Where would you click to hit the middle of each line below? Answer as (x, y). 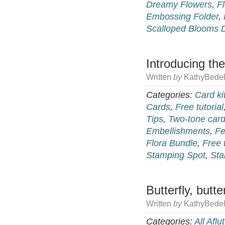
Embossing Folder (182, 17)
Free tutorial (199, 107)
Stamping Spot (176, 155)
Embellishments (178, 131)
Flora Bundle (172, 143)
